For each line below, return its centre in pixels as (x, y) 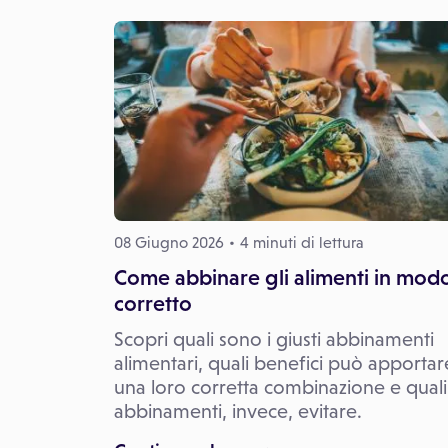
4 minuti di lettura (302, 242)
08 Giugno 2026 (169, 242)
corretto (153, 303)
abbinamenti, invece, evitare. (238, 410)
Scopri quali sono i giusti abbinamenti (274, 338)
